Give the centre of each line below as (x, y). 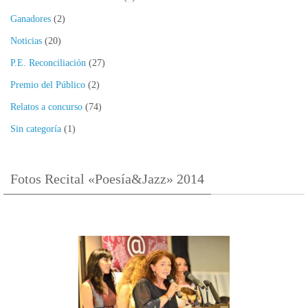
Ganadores (31, 19)
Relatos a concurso (46, 107)
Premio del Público (48, 85)
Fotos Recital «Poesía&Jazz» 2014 (107, 179)
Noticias (26, 41)
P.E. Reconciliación (48, 63)
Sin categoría (36, 129)
